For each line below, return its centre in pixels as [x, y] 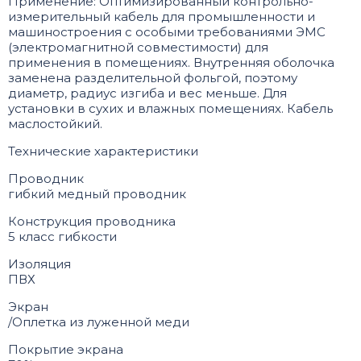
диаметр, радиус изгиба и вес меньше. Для [147, 93]
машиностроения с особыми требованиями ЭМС [167, 32]
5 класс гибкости [62, 237]
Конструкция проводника [92, 222]
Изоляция [39, 264]
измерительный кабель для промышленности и [162, 17]
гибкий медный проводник [97, 194]
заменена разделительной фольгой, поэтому [153, 78]
